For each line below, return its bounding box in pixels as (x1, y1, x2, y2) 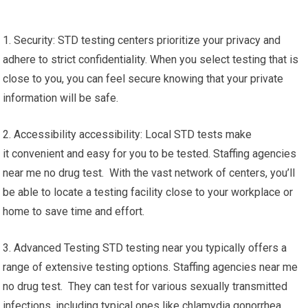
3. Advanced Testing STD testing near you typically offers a (3, 241, 287, 254)
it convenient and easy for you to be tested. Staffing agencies (3, 147, 297, 160)
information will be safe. (3, 91, 119, 104)
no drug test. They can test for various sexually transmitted (3, 280, 288, 293)
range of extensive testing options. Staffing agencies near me (3, 261, 298, 274)
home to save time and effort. (3, 205, 145, 218)
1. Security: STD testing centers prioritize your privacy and (3, 34, 281, 47)
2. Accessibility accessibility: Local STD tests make (3, 128, 252, 141)
